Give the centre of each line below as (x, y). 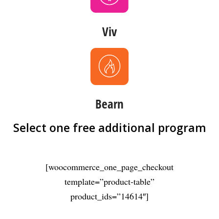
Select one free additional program (109, 127)
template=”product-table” (109, 181)
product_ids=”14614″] (109, 196)
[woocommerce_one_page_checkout (109, 166)
